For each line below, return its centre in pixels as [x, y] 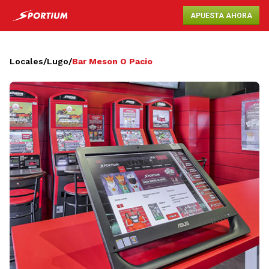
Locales [26, 61]
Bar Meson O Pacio [112, 61]
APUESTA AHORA [221, 16]
